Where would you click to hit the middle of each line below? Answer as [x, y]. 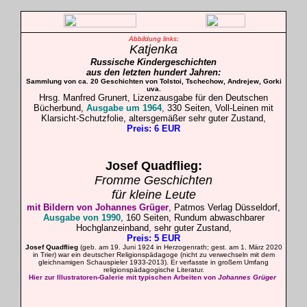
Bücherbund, [60, 108]
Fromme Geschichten [153, 180]
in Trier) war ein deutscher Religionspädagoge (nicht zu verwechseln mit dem [153, 255]
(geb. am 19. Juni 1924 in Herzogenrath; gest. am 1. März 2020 [180, 247]
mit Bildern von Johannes [83, 207]
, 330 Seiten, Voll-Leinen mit [218, 108]
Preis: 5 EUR [153, 238]
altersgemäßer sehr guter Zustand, [196, 118]
